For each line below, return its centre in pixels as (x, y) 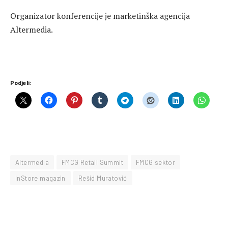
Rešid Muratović (103, 178)
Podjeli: (21, 83)
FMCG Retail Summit (92, 162)
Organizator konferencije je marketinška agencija (100, 16)
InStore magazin (40, 178)
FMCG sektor (155, 162)
